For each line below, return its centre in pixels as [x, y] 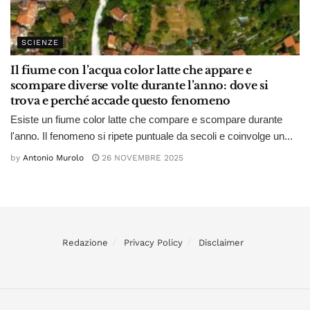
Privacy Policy [153, 242]
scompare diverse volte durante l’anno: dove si [139, 85]
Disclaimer [221, 242]
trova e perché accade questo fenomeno [121, 101]
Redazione [85, 242]
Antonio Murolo [53, 157]
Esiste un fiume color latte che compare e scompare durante [146, 120]
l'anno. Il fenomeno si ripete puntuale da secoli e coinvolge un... [152, 136]
